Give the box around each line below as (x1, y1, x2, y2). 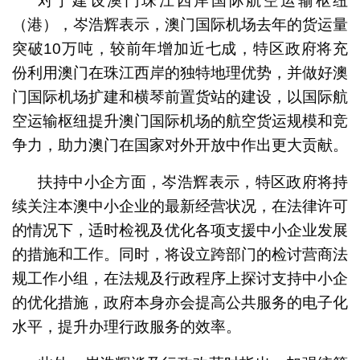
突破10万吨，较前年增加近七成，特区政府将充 (11, 40, 349, 58)
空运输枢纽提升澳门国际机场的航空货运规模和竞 (11, 112, 349, 130)
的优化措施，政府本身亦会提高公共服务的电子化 (11, 294, 349, 312)
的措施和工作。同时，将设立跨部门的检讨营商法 (11, 246, 349, 264)
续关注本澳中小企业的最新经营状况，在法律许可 (11, 198, 349, 215)
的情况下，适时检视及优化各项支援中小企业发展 (11, 222, 349, 239)
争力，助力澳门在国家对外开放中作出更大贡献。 (11, 137, 348, 154)
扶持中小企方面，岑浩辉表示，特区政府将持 (37, 174, 349, 191)
